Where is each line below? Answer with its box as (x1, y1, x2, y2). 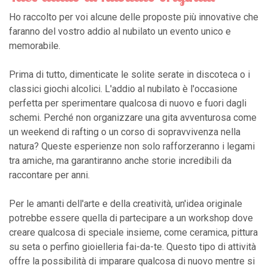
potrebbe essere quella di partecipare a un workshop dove (9, 212, 253, 224)
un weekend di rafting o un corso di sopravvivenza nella (9, 126, 240, 138)
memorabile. (9, 39, 60, 51)
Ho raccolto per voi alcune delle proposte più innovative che (9, 11, 258, 23)
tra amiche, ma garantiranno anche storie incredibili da (9, 154, 232, 166)
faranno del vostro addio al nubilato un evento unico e (9, 25, 231, 37)
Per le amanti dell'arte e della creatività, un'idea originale (9, 197, 242, 209)
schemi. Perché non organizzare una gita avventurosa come (9, 111, 257, 123)
